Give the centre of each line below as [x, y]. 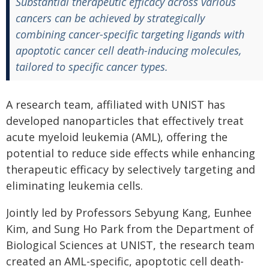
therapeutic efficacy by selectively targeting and [131, 169]
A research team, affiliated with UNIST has [116, 104]
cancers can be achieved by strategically [110, 18]
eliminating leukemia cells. [74, 186]
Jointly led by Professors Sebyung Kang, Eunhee [129, 213]
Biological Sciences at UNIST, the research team [130, 245]
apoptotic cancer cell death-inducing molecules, [128, 50]
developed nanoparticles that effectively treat [125, 121]
